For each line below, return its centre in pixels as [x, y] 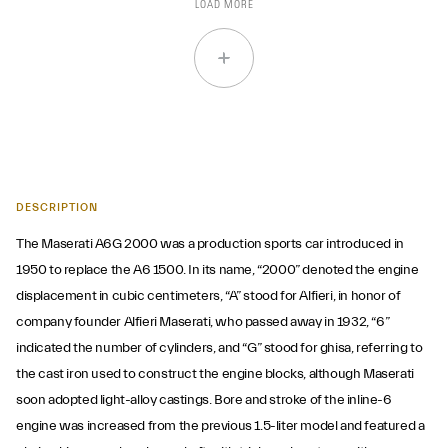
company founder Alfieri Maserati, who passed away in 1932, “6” [203, 322]
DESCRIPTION [57, 207]
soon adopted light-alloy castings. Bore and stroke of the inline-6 [204, 400]
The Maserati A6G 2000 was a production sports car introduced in [210, 244]
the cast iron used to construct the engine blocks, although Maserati [215, 374]
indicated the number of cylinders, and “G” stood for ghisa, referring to [219, 348]
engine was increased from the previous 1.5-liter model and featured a [220, 426]
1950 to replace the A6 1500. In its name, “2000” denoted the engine [217, 270]
